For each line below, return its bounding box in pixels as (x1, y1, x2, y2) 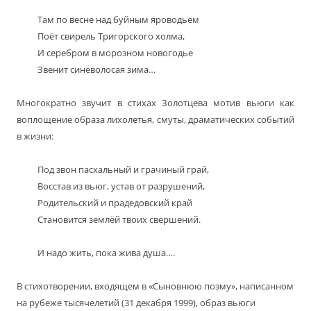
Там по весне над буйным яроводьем (37, 13, 199, 26)
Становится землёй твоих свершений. (37, 213, 201, 226)
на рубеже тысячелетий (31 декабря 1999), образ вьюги (17, 296, 255, 310)
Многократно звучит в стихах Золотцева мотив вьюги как (17, 96, 294, 110)
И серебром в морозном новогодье (37, 47, 193, 60)
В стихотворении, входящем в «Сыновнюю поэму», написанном (17, 280, 294, 293)
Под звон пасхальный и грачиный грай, (37, 163, 209, 176)
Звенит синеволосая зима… (37, 63, 155, 76)
